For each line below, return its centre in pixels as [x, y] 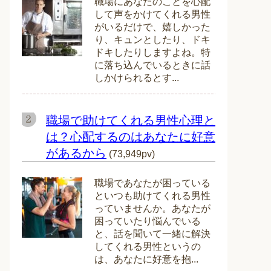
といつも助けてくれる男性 [152, 196]
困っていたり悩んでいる [148, 221]
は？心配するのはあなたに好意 [131, 137]
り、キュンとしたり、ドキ [152, 40]
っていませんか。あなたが [152, 208]
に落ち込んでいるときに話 [152, 65]
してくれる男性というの [148, 247]
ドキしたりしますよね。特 [152, 52]
